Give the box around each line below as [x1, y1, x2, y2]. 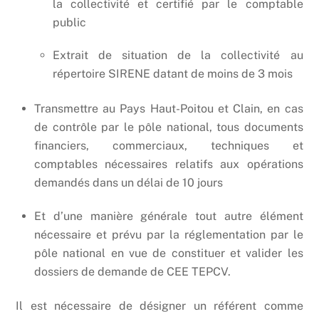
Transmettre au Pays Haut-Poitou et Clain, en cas [34, 101, 303, 115]
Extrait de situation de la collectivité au [52, 48, 303, 63]
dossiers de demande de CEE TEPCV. [34, 264, 231, 278]
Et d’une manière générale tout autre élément [34, 209, 303, 223]
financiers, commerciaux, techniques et [34, 138, 303, 152]
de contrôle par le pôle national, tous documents [34, 120, 303, 134]
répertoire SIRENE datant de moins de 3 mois [52, 67, 293, 81]
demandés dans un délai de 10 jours [34, 175, 223, 189]
